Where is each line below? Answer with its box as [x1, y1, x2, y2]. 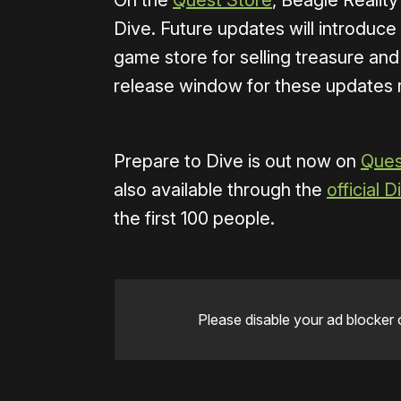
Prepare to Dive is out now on [114, 150, 361, 173]
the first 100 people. [114, 208, 275, 230]
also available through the [114, 179, 327, 201]
